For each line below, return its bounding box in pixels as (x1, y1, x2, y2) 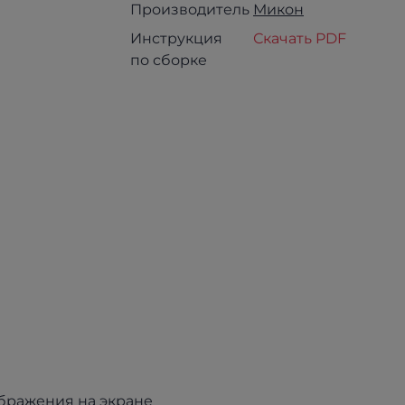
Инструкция (130, 30, 222, 47)
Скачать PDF (253, 30, 346, 47)
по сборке (130, 52, 207, 69)
